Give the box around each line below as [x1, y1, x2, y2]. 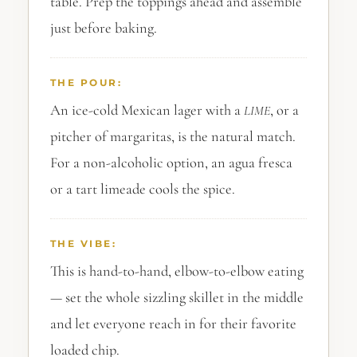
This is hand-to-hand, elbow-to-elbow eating [49, 262, 304, 280]
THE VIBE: [49, 237, 117, 250]
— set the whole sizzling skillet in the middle [49, 288, 304, 307]
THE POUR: [49, 76, 123, 89]
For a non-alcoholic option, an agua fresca [49, 154, 292, 172]
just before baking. [49, 19, 157, 37]
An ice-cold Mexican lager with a [49, 101, 244, 120]
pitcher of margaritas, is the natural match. [49, 127, 296, 146]
